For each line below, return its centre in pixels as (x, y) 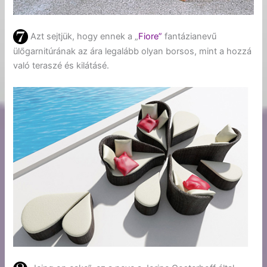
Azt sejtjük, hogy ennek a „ (83, 36)
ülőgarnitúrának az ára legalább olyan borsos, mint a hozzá (133, 52)
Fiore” (150, 36)
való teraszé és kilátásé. (61, 66)
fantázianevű (190, 36)
